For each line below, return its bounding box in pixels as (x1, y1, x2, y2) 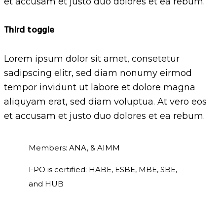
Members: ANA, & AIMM (29, 143, 120, 152)
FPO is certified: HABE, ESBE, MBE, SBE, (29, 164, 177, 174)
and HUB (29, 179, 64, 188)
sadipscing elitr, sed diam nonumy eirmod (4, 67, 192, 78)
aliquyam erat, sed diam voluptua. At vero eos (4, 96, 207, 107)
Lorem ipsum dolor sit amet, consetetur (4, 53, 180, 64)
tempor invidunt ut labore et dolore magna (4, 81, 195, 93)
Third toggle (4, 23, 55, 37)
